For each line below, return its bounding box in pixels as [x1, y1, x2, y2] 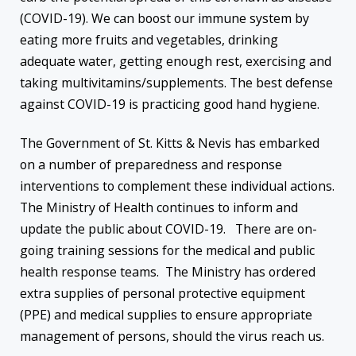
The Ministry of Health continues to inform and [20, 199, 298, 217]
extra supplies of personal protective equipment [20, 284, 305, 303]
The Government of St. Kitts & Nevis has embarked [20, 134, 319, 153]
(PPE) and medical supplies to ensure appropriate [20, 306, 312, 324]
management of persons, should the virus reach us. [20, 327, 324, 346]
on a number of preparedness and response [20, 156, 282, 174]
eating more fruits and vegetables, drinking [20, 30, 278, 48]
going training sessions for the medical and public [20, 242, 315, 260]
